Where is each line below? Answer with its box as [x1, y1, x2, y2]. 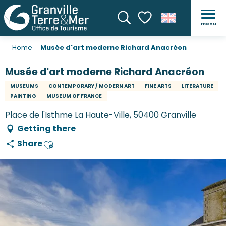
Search [116, 26, 149, 39]
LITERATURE [182, 82, 213, 90]
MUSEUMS [10, 82, 38, 90]
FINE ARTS [145, 82, 172, 90]
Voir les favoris [136, 31, 194, 42]
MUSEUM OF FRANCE [46, 92, 102, 100]
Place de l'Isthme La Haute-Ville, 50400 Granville [5, 109, 196, 121]
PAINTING [10, 92, 36, 100]
